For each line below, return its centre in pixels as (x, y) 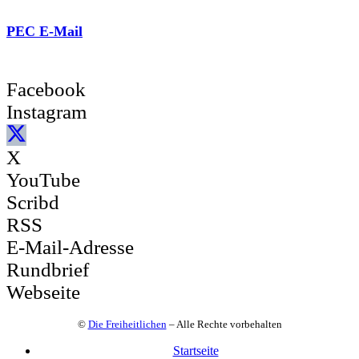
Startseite (196, 350)
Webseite (43, 292)
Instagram (46, 112)
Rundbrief (48, 269)
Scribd (33, 202)
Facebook (46, 90)
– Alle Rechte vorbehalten (224, 324)
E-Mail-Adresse (70, 247)
